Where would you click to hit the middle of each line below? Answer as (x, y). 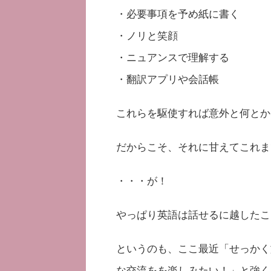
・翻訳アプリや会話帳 (168, 78)
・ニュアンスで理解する (173, 57)
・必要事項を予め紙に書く (178, 13)
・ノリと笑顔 (147, 35)
